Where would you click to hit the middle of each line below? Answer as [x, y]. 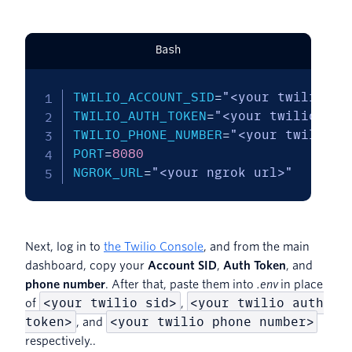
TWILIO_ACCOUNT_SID [143, 97]
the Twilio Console [154, 246]
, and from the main [257, 246]
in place [301, 284]
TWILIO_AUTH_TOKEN [139, 115]
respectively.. [60, 341]
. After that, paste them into [181, 284]
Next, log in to [64, 246]
